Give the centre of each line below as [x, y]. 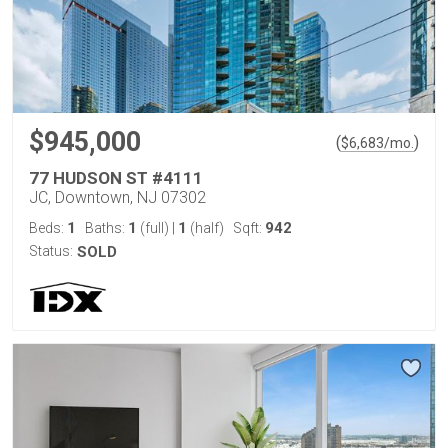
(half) [205, 228]
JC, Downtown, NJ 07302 [117, 197]
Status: [51, 251]
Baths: [106, 228]
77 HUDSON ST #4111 [116, 178]
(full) [154, 228]
